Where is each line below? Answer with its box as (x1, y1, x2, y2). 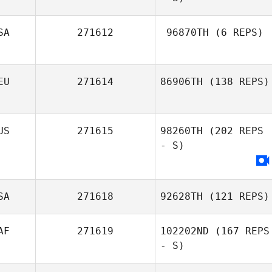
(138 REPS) (203, 76, 270, 87)
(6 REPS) (209, 27, 263, 38)
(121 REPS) (203, 191, 270, 202)
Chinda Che (212, 42, 259, 53)
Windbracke (191, 126, 239, 137)
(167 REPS (209, 225, 270, 237)
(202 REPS (203, 125, 263, 137)
